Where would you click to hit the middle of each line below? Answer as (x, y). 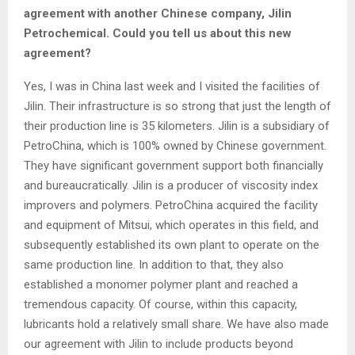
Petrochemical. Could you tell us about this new (158, 33)
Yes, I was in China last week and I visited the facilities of (172, 86)
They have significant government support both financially (174, 165)
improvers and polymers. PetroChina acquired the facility (171, 205)
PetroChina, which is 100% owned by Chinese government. (175, 145)
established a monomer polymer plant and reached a (161, 284)
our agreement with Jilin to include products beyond (158, 344)
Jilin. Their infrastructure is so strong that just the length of (177, 106)
